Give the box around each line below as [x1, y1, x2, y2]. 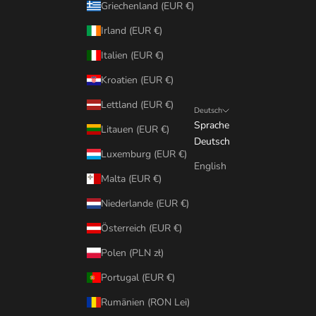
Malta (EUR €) [100, 171, 162, 186]
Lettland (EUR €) [100, 97, 174, 111]
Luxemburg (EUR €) [100, 147, 187, 161]
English [193, 159, 226, 174]
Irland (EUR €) [100, 23, 162, 37]
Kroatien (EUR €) [100, 73, 174, 87]
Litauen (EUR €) [100, 122, 169, 136]
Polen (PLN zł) [100, 245, 164, 260]
